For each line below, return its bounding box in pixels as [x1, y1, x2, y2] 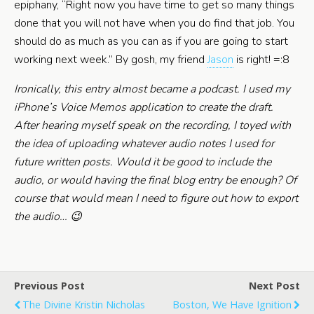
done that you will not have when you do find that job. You [14, 15, 294, 32]
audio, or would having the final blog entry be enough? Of [14, 172, 296, 189]
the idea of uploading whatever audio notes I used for [14, 136, 274, 152]
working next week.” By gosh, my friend [14, 52, 207, 68]
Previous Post [14, 279, 85, 293]
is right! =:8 [233, 52, 289, 68]
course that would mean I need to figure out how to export [14, 191, 298, 207]
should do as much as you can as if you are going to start [14, 34, 288, 50]
